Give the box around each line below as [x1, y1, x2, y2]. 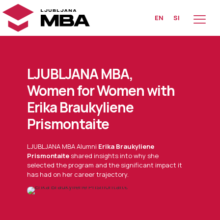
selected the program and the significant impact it [27, 161, 183, 170]
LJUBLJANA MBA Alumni [27, 142, 99, 151]
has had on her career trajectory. [27, 170, 129, 179]
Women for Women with [27, 81, 175, 100]
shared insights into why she [69, 151, 159, 161]
